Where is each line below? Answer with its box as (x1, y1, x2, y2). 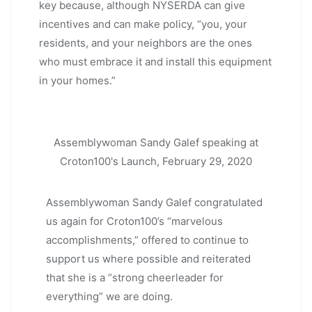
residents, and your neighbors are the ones (39, 36, 252, 50)
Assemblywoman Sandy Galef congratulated (46, 196, 263, 210)
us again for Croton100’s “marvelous (46, 214, 223, 228)
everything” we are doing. (46, 290, 173, 304)
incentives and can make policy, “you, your (39, 17, 247, 31)
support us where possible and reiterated (46, 252, 251, 266)
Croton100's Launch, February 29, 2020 (60, 155, 252, 169)
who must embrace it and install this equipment (39, 55, 272, 69)
